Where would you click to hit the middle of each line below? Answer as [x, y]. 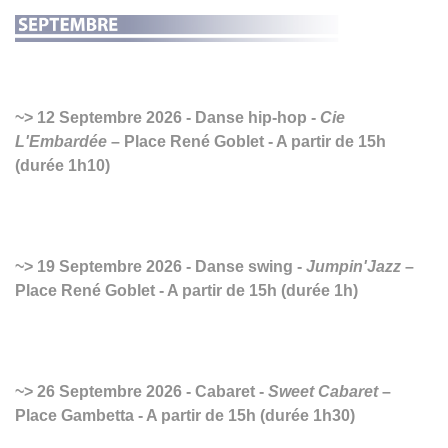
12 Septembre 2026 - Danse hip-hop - [176, 117]
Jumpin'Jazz [353, 266]
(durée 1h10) [62, 165]
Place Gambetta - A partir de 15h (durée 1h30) [185, 415]
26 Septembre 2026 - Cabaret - [150, 391]
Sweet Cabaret [323, 391]
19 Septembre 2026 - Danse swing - [169, 266]
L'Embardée [61, 141]
